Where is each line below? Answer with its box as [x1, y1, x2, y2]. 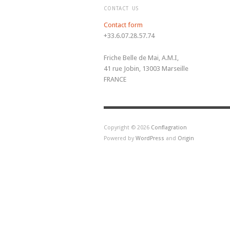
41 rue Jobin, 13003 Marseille [104, 64, 188, 72]
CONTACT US [104, 6, 139, 11]
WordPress [136, 135, 164, 142]
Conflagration [151, 124, 187, 131]
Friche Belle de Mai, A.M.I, [104, 53, 179, 62]
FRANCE [104, 75, 126, 83]
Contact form [104, 21, 143, 29]
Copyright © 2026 [104, 124, 151, 131]
